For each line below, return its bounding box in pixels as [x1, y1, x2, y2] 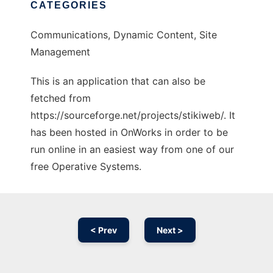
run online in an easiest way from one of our [30, 143, 234, 156]
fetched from [30, 92, 91, 105]
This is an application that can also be [30, 75, 205, 88]
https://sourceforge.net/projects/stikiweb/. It [30, 109, 235, 122]
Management [30, 46, 90, 58]
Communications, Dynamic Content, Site [30, 29, 217, 41]
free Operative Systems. [30, 160, 141, 173]
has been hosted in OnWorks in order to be [30, 126, 228, 139]
